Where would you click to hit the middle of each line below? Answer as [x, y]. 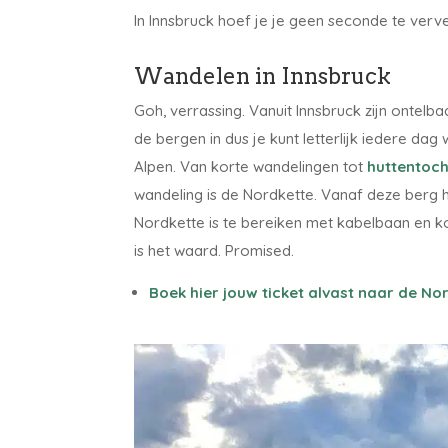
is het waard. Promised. [216, 251]
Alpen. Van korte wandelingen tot [251, 167]
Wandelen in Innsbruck [263, 76]
